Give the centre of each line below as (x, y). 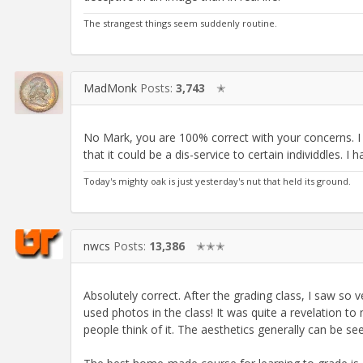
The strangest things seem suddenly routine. (180, 23)
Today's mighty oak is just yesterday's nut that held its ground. (217, 181)
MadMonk (110, 88)
